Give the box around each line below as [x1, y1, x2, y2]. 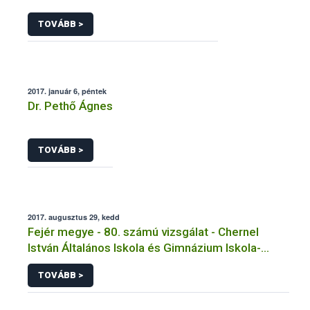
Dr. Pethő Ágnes [28, 99, 113, 113]
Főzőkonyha [28, 256, 91, 271]
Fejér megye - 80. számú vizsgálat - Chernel [28, 224, 259, 239]
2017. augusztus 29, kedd [28, 211, 120, 222]
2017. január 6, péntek [28, 86, 107, 97]
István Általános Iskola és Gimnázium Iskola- [28, 240, 261, 255]
